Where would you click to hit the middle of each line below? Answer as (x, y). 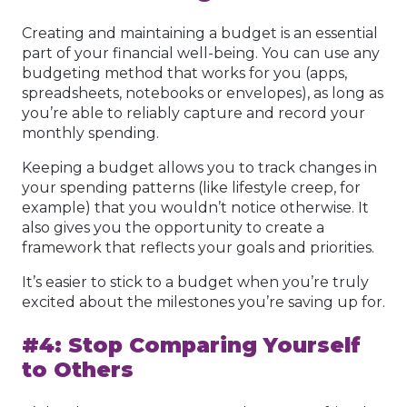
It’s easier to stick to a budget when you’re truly (195, 282)
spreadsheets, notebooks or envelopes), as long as (203, 93)
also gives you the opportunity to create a (173, 227)
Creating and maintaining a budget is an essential (200, 33)
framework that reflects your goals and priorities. (198, 247)
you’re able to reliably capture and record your (194, 113)
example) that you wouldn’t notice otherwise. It (195, 207)
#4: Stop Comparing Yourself (191, 345)
